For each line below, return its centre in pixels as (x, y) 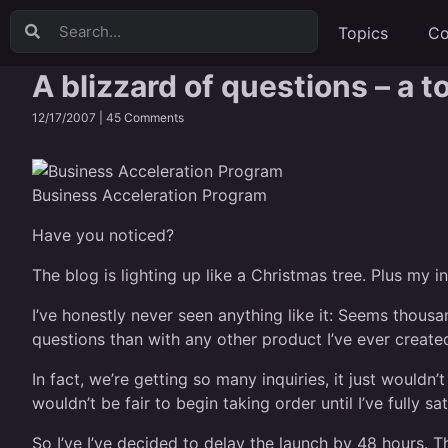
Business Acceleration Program (149, 195)
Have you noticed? (103, 235)
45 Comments (145, 117)
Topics (362, 33)
